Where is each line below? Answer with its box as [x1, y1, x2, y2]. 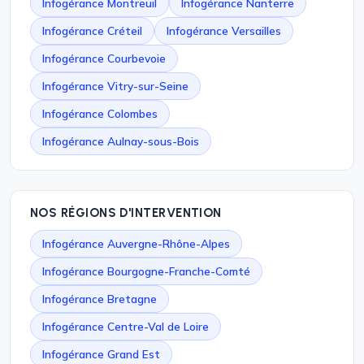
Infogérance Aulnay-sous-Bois [42, 134, 199, 148]
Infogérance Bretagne [42, 292, 157, 305]
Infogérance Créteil [42, 24, 142, 37]
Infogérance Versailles [167, 24, 281, 37]
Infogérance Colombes [42, 106, 158, 120]
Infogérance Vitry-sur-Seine [42, 79, 188, 93]
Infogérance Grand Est [42, 347, 160, 361]
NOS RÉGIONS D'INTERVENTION [30, 206, 222, 220]
